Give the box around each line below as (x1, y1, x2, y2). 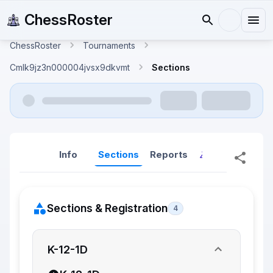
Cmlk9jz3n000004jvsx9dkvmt (10, 62, 130, 73)
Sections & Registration (47, 202, 168, 214)
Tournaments (83, 40, 135, 51)
